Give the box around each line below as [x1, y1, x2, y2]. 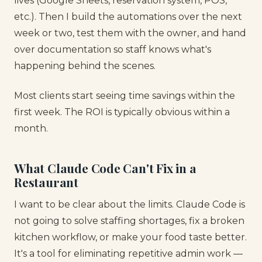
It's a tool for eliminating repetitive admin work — [14, 247, 243, 259]
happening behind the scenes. [14, 60, 156, 72]
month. [14, 122, 48, 134]
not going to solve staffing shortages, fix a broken [14, 215, 244, 226]
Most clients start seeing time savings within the [14, 89, 235, 101]
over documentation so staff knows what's [14, 44, 211, 56]
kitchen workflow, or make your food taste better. [14, 231, 247, 243]
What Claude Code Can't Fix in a [14, 160, 196, 177]
